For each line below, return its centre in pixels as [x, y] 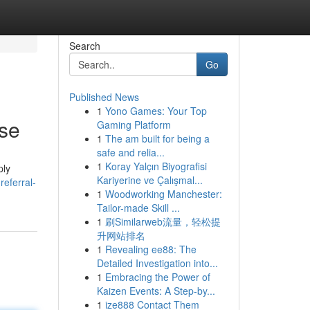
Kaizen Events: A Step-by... [156, 291]
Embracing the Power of [157, 277]
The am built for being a [157, 138]
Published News [104, 97]
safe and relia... [130, 152]
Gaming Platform [134, 125]
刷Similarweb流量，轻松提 [163, 221]
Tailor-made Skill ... [138, 208]
